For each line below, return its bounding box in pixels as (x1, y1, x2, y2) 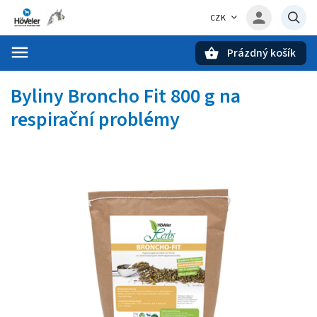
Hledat (62, 71, 99, 83)
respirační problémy (11, 105, 180, 134)
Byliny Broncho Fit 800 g (11, 82, 219, 110)
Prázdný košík (227, 45, 296, 61)
